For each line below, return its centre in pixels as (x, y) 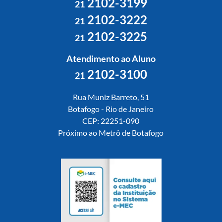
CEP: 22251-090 (111, 121)
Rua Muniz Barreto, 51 (111, 97)
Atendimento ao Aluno (111, 58)
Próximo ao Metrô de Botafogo (111, 133)
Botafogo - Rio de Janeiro (111, 109)
